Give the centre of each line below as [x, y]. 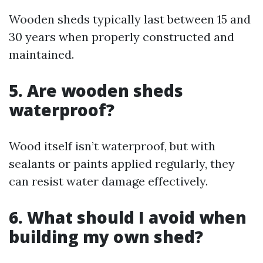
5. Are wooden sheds [96, 90]
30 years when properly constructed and [122, 37]
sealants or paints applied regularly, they [122, 163]
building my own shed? [106, 237]
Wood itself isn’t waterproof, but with [112, 146]
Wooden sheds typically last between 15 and [130, 19]
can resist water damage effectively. [108, 181]
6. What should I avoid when [128, 217]
